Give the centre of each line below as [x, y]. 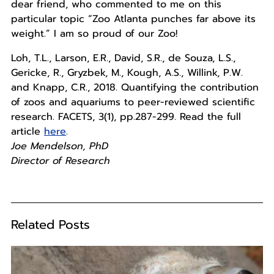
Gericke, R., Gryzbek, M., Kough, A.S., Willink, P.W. [127, 73]
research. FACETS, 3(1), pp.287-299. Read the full [126, 117]
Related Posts [50, 225]
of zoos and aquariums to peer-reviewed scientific [133, 102]
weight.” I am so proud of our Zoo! [94, 34]
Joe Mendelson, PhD [59, 146]
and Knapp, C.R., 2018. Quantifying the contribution [135, 88]
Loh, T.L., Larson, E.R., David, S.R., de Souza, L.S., [123, 58]
